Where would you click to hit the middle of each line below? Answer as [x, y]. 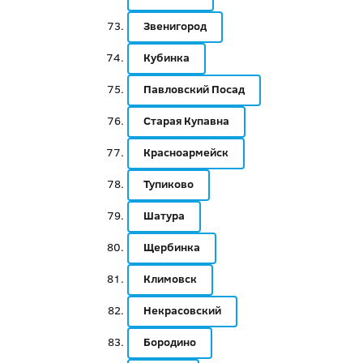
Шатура [164, 216]
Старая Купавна [186, 121]
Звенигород [175, 26]
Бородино [169, 342]
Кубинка [166, 58]
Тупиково [168, 184]
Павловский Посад [194, 89]
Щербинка [171, 247]
